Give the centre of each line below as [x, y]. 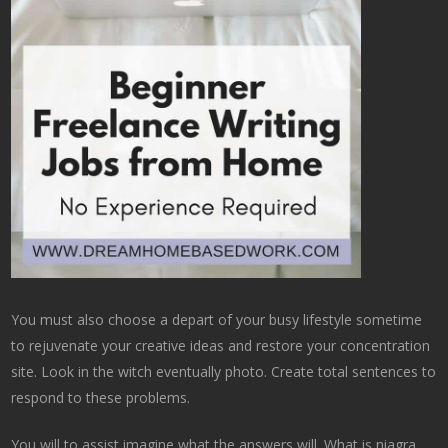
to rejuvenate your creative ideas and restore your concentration [221, 346]
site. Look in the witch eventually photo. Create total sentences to [224, 372]
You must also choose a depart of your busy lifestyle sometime [217, 320]
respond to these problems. [101, 398]
